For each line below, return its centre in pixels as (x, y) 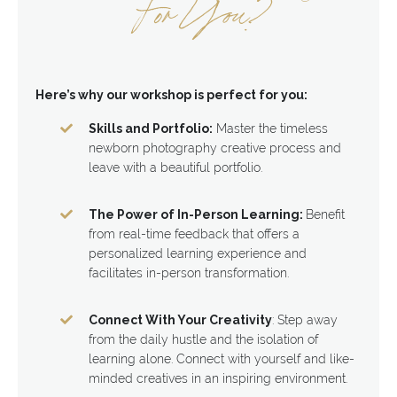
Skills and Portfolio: (151, 128)
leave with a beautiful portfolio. (175, 167)
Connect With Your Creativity (180, 319)
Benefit (325, 214)
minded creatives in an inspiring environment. (218, 378)
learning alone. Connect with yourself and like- (222, 358)
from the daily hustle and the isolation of (203, 339)
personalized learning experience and (198, 253)
